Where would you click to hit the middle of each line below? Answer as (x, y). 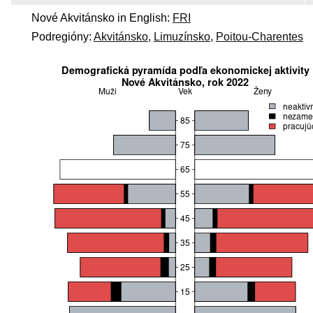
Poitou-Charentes (260, 36)
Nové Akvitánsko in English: (102, 17)
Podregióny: (63, 36)
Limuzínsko (182, 36)
